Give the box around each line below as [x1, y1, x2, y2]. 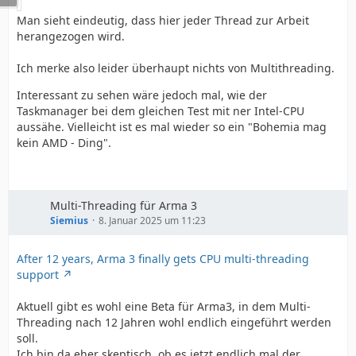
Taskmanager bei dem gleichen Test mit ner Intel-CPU [17, 103, 304, 118]
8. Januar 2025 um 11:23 [99, 214, 206, 227]
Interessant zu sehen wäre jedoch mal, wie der [17, 87, 267, 103]
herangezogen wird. [17, 29, 125, 44]
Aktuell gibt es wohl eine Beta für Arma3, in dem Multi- [17, 299, 311, 314]
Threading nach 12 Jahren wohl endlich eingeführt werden [17, 315, 331, 330]
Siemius [50, 214, 88, 227]
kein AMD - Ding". [17, 135, 111, 150]
